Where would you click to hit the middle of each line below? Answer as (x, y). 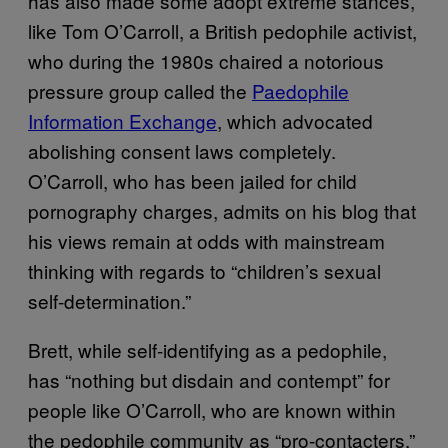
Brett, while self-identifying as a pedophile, (207, 349)
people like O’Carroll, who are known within (212, 409)
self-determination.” (109, 300)
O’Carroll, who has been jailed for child (192, 180)
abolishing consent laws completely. (182, 150)
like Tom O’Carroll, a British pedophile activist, (222, 30)
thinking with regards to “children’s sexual (204, 270)
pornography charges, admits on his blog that (222, 210)
